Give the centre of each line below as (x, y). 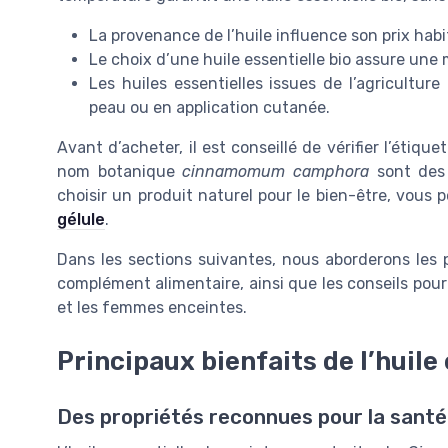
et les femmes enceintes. (152, 307)
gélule (81, 219)
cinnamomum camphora (276, 171)
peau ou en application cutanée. (209, 107)
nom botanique (120, 171)
